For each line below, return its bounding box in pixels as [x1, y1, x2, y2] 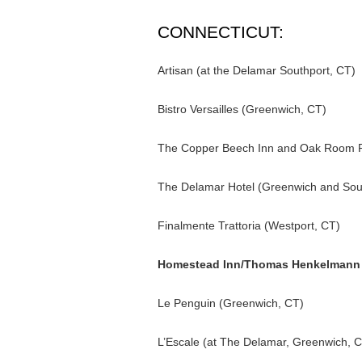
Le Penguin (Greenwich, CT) [157, 297, 304, 309]
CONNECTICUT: [157, 23, 284, 41]
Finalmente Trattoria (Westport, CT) [157, 219, 340, 232]
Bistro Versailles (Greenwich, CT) [157, 103, 326, 116]
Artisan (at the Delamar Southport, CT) [157, 64, 356, 77]
